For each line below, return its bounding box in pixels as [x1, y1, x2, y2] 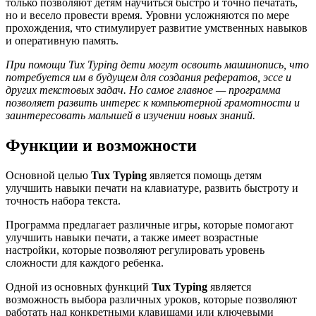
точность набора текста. [6, 195, 121, 207]
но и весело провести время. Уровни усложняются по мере [6, 9, 289, 22]
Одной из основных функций [6, 281, 152, 293]
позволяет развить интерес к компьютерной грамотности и [6, 97, 300, 109]
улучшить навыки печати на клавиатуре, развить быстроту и [6, 182, 298, 195]
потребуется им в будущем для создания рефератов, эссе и [6, 71, 291, 84]
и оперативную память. [6, 35, 119, 47]
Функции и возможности [6, 136, 197, 155]
